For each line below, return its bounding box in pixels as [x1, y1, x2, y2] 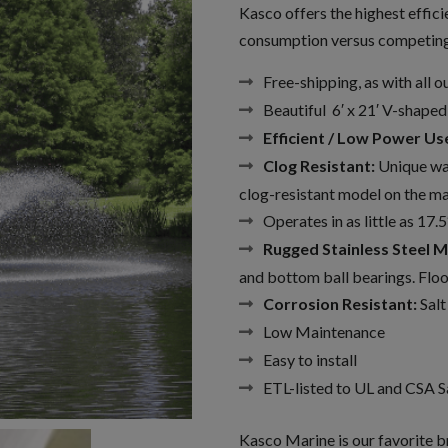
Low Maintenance [263, 321, 386, 341]
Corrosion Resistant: [263, 293, 418, 313]
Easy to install [263, 349, 358, 369]
